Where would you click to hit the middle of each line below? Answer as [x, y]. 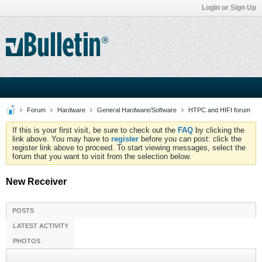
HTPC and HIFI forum [219, 110]
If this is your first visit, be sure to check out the [95, 130]
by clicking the [219, 130]
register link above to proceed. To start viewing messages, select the [129, 148]
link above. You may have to [62, 139]
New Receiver [36, 182]
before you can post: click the [190, 139]
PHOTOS [27, 241]
